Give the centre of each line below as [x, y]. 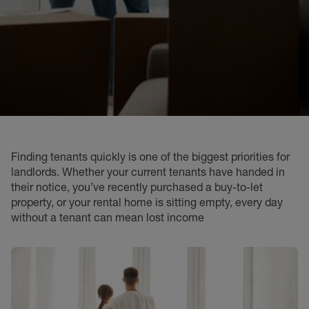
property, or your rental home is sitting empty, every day [147, 202]
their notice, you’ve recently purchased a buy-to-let [137, 187]
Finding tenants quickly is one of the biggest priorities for [150, 157]
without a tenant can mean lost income [108, 217]
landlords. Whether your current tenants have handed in [148, 172]
